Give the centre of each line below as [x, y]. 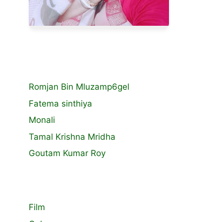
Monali [42, 120]
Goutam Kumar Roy [67, 153]
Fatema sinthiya [60, 103]
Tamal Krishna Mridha [72, 137]
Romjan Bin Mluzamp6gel [79, 87]
